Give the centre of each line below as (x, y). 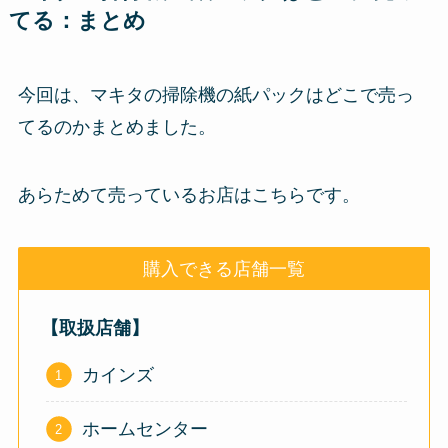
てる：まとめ (77, 20)
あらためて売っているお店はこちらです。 (188, 194)
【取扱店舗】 (95, 327)
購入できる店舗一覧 (224, 268)
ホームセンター (144, 428)
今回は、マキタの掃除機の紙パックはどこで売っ (215, 94)
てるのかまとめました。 (116, 126)
